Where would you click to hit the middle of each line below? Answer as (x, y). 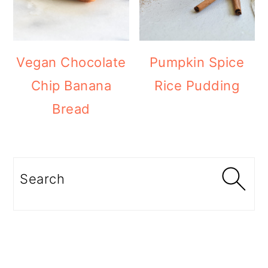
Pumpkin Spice (197, 62)
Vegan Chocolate (71, 62)
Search (42, 174)
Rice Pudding (197, 85)
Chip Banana (71, 85)
